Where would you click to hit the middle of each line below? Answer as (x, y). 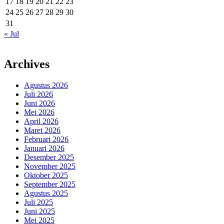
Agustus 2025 (46, 193)
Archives (27, 64)
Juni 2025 (39, 211)
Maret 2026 (42, 130)
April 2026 (41, 121)
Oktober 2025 (46, 175)
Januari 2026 (44, 148)
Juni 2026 (39, 103)
